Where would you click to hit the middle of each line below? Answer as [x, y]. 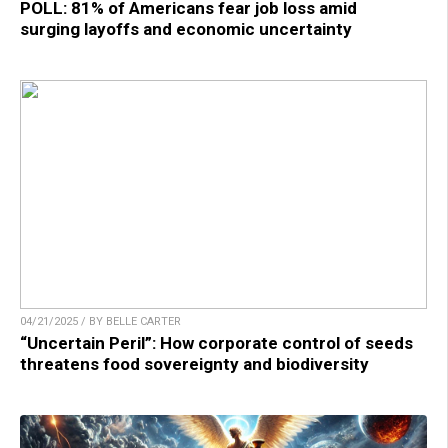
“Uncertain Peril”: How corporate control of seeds [216, 343]
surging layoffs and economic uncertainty [186, 29]
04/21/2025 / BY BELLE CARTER [100, 322]
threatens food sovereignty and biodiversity [194, 364]
